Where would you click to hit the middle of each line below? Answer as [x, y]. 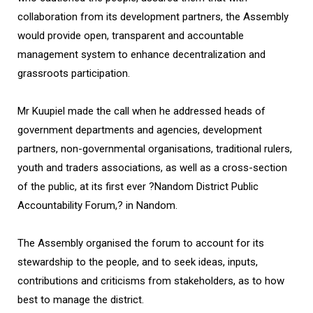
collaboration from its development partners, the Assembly [153, 17]
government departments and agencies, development [140, 130]
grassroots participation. [74, 74]
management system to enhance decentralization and [141, 55]
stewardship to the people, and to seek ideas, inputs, [138, 262]
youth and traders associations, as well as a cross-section [152, 168]
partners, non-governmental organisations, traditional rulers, [155, 149]
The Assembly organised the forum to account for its [141, 243]
